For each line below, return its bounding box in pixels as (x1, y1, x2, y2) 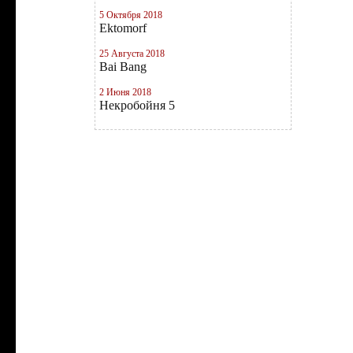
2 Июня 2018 (99, 87, 151, 98)
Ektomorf (99, 21, 147, 35)
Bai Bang (99, 60, 147, 73)
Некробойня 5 (99, 98, 175, 112)
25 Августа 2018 (99, 48, 165, 59)
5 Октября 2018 (99, 9, 162, 20)
